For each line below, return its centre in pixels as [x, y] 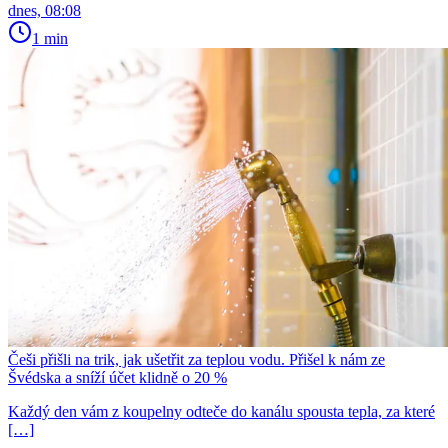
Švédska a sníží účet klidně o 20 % [117, 377]
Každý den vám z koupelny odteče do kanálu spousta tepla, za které [221, 411]
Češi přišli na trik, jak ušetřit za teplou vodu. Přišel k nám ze [196, 359]
